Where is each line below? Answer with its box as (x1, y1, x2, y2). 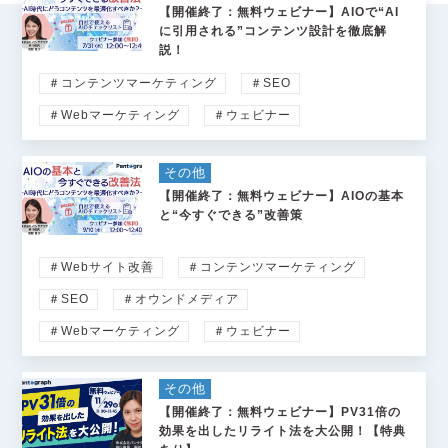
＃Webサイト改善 (47, 260, 154, 275)
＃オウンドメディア (121, 292, 239, 307)
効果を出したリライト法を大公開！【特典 (158, 424, 406, 439)
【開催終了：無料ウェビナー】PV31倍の (158, 405, 401, 420)
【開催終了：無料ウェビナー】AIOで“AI (158, 5, 399, 20)
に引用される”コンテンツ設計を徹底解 (158, 24, 387, 39)
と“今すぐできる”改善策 (158, 208, 303, 223)
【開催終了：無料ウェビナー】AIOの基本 (158, 189, 404, 204)
